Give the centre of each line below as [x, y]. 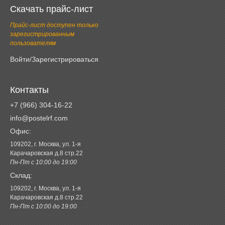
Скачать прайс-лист [51, 9]
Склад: [21, 175]
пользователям [33, 43]
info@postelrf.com [39, 118]
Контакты [29, 90]
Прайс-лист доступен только [54, 25]
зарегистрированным [42, 34]
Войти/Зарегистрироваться [54, 59]
